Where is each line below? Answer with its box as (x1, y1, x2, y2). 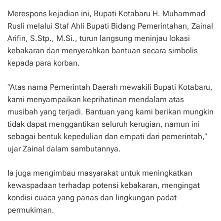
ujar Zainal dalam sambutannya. (7, 144, 121, 153)
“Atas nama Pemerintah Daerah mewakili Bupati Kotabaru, (7, 82, 213, 92)
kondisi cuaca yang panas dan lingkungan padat (7, 192, 177, 202)
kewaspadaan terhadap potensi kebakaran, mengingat (7, 180, 200, 190)
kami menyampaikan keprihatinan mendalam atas (7, 94, 184, 104)
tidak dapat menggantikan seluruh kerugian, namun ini (7, 119, 200, 129)
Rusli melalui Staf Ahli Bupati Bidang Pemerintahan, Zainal (7, 21, 213, 31)
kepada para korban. (7, 58, 80, 68)
